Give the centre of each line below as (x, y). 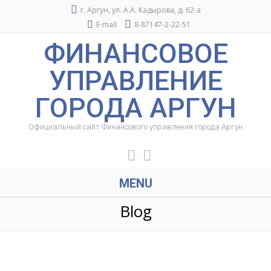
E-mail (106, 24)
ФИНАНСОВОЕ (135, 54)
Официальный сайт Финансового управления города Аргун (135, 127)
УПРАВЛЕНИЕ (135, 81)
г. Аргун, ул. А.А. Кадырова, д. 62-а (139, 10)
